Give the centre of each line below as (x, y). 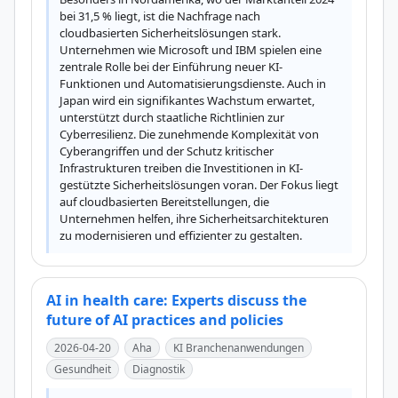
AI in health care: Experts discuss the (176, 300)
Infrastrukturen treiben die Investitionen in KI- (181, 168)
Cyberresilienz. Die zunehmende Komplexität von (189, 134)
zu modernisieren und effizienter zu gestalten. (181, 235)
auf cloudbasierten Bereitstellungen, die (164, 202)
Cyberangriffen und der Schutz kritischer (167, 151)
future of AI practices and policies (165, 320)
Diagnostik (159, 369)
